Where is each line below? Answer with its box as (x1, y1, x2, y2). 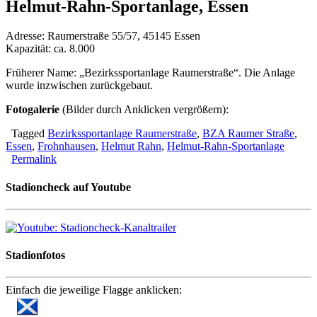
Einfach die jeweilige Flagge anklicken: (6, 284, 182, 296)
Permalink (11, 153, 57, 166)
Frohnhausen (38, 140, 96, 153)
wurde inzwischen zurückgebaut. (6, 79, 153, 92)
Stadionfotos (6, 249, 65, 262)
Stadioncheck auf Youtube (6, 180, 131, 193)
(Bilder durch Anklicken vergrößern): (59, 103, 229, 116)
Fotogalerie (6, 103, 59, 116)
